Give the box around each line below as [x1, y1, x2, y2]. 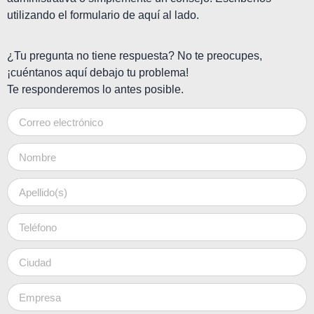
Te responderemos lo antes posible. [7, 83, 184, 96]
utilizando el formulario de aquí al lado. [7, 8, 199, 21]
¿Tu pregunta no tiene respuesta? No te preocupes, [7, 50, 262, 62]
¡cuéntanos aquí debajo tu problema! [7, 67, 189, 79]
